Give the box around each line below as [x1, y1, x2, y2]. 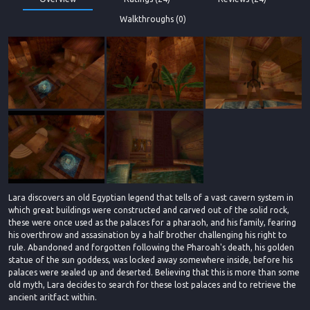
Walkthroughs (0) [120, 14, 186, 24]
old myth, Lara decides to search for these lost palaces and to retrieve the [8, 280, 296, 289]
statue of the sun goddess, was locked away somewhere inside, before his [8, 255, 293, 264]
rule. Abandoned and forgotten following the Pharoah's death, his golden [8, 242, 294, 252]
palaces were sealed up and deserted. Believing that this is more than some [8, 267, 300, 277]
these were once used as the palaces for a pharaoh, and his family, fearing [8, 217, 296, 227]
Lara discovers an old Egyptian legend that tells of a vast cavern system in [8, 192, 293, 202]
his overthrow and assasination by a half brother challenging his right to [8, 230, 287, 239]
